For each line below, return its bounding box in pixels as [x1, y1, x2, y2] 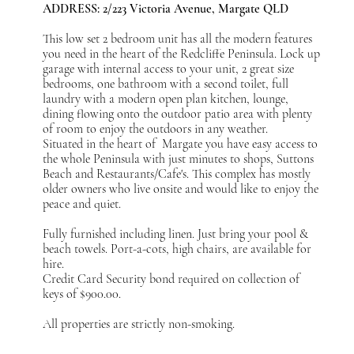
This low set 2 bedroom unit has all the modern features [43, 30, 313, 47]
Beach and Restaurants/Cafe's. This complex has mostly [43, 165, 311, 182]
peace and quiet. [43, 195, 122, 212]
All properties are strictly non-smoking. [43, 315, 235, 332]
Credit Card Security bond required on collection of [43, 270, 300, 287]
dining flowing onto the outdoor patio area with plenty [43, 105, 313, 122]
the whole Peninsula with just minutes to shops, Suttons [43, 150, 314, 167]
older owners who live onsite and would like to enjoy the [43, 180, 319, 197]
